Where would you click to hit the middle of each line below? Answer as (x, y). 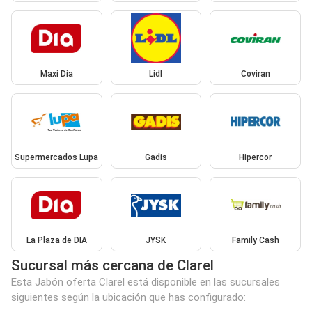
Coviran (255, 74)
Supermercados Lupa (57, 157)
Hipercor (256, 157)
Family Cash (255, 241)
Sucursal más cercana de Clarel (112, 266)
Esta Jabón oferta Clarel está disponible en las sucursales (146, 282)
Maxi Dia (56, 74)
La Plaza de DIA (56, 241)
